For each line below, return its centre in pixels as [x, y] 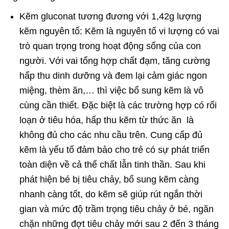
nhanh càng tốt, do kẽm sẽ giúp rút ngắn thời [111, 194]
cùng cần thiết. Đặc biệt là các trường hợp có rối [118, 106]
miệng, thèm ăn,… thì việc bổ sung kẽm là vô [112, 91]
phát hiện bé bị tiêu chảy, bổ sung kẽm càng [109, 180]
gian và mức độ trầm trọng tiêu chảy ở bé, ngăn [117, 209]
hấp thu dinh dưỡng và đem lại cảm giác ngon [113, 76]
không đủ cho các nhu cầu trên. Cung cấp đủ [111, 135]
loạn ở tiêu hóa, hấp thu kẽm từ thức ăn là [107, 120]
